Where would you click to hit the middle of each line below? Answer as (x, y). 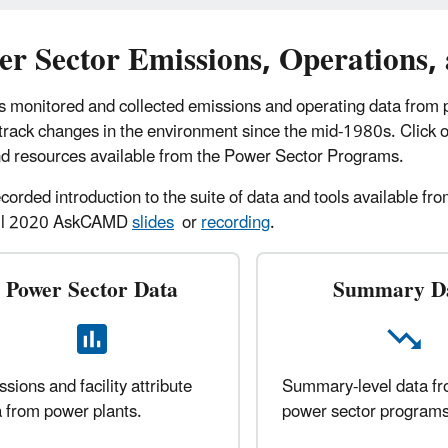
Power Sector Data (91, 291)
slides (153, 223)
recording (235, 223)
